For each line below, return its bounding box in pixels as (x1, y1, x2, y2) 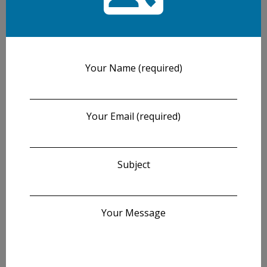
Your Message (101, 206, 166, 219)
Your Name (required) (85, 61, 182, 74)
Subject (117, 157, 150, 171)
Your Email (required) (86, 109, 181, 123)
